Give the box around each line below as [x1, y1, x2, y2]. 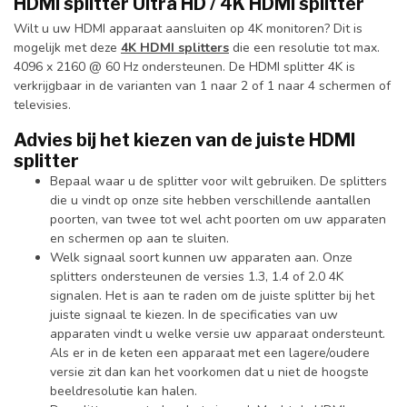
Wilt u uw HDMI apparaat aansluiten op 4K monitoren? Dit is [14, 19, 362, 37]
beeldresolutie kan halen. [50, 382, 197, 400]
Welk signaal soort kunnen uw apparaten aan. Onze [50, 248, 352, 266]
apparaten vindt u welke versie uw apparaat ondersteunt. [50, 324, 385, 342]
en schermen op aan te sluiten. [50, 229, 229, 247]
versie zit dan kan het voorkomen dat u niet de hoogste [50, 362, 369, 381]
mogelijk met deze [14, 38, 121, 56]
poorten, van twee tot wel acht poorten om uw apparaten [50, 210, 386, 228]
